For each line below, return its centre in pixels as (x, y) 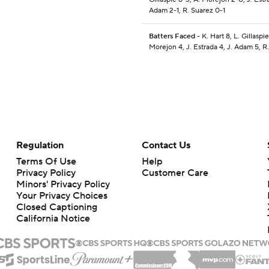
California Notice (53, 219)
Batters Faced (172, 37)
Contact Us (166, 146)
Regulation (40, 146)
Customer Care (175, 173)
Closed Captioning (56, 207)
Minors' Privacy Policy (63, 185)
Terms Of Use (46, 162)
